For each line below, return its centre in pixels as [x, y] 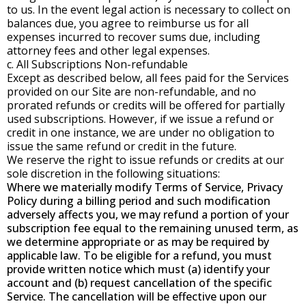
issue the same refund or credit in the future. [122, 146]
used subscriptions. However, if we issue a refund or [140, 119]
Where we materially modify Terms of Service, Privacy [145, 187]
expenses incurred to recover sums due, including [134, 37]
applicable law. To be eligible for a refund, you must [139, 255]
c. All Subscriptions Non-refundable [97, 64]
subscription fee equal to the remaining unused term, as [153, 228]
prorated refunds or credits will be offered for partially [146, 105]
